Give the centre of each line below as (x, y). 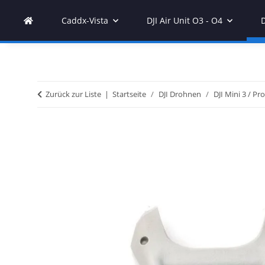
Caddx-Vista (85, 20)
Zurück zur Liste (73, 94)
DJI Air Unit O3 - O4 (185, 20)
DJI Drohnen (180, 94)
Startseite (129, 94)
